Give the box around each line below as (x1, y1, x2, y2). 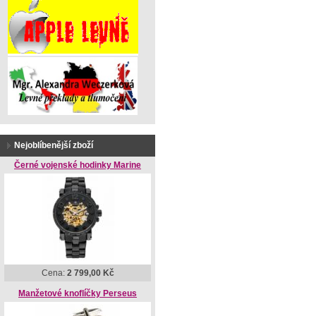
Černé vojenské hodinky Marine (14, 160, 141, 170)
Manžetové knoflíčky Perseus (18, 288, 137, 298)
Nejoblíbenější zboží (14, 140, 93, 150)
